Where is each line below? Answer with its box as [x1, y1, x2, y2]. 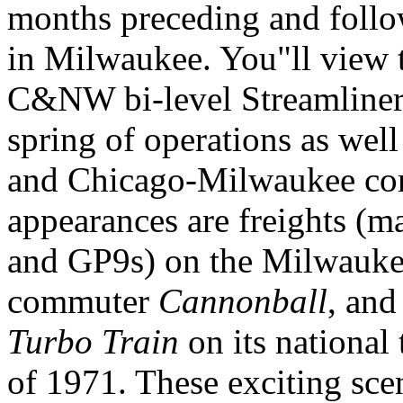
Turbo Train [7, 321, 179, 361]
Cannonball [158, 281, 327, 320]
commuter [7, 281, 158, 320]
